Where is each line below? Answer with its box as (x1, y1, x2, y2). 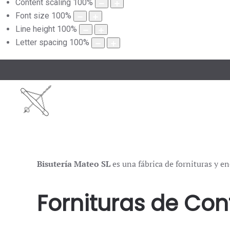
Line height (15, 24, 55, 34)
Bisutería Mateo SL (37, 158, 110, 170)
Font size (15, 11, 49, 21)
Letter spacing (15, 37, 67, 48)
